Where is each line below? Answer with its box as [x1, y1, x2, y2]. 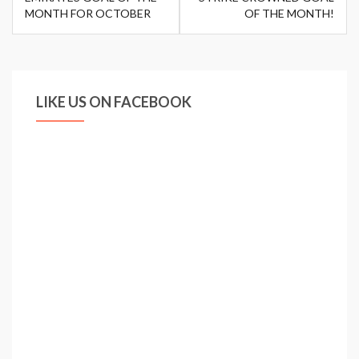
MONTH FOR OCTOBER [25, 6, 151, 20]
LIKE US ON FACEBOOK [36, 93, 192, 111]
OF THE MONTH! [244, 6, 334, 20]
